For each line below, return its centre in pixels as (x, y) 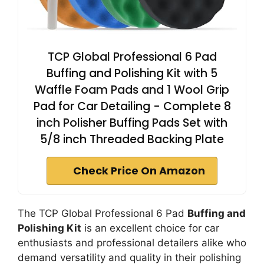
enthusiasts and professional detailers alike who (132, 243)
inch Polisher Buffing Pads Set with (132, 123)
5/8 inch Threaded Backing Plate (132, 139)
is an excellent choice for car (150, 228)
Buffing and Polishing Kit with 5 (132, 73)
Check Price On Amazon (139, 171)
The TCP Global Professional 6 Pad (103, 213)
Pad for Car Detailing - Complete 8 (132, 106)
